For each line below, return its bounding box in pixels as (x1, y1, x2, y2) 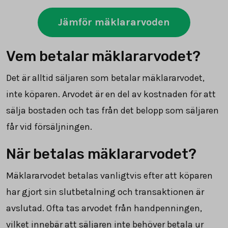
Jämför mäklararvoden (58, 16, 170, 28)
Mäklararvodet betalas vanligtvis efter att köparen (6, 169, 213, 181)
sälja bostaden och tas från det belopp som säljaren (6, 104, 219, 116)
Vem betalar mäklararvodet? (6, 47, 201, 65)
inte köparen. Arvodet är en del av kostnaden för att (6, 88, 216, 100)
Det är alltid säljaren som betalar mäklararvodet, (6, 72, 205, 83)
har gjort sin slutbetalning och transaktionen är (6, 186, 204, 197)
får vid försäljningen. (6, 121, 92, 132)
